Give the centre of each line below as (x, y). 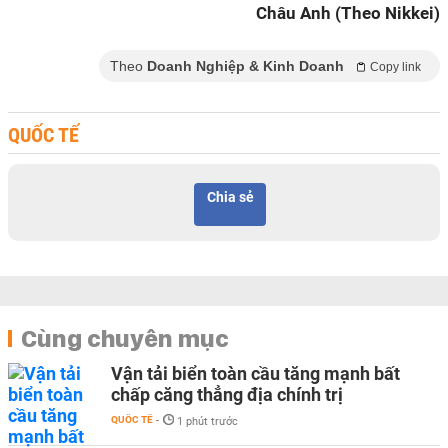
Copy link (395, 67)
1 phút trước (207, 421)
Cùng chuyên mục (125, 338)
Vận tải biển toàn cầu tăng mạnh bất (255, 373)
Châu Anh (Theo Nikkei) (348, 13)
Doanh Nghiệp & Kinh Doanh (245, 66)
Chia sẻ (230, 197)
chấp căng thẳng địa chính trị (227, 394)
